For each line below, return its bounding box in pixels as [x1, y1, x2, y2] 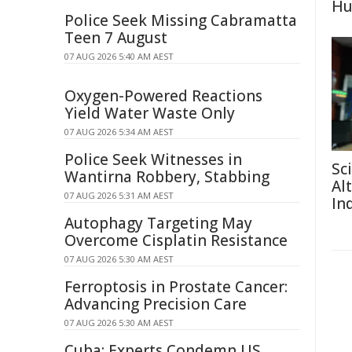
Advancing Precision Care [64, 294, 247, 314]
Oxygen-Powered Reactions [64, 86, 262, 106]
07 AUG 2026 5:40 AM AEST [64, 50, 174, 62]
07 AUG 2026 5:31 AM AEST [64, 189, 174, 201]
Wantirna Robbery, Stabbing [64, 167, 269, 187]
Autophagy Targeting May [64, 213, 252, 233]
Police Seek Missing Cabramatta [64, 10, 297, 31]
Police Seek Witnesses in [64, 149, 242, 170]
